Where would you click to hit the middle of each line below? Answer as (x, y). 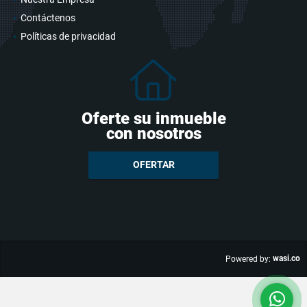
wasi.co (286, 258)
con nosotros (153, 133)
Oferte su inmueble (153, 118)
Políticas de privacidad (68, 36)
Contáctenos (48, 17)
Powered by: (248, 259)
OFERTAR (153, 165)
